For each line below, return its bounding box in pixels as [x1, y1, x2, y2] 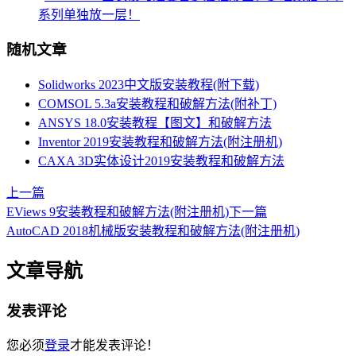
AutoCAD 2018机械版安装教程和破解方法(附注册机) [6, 223, 300, 238]
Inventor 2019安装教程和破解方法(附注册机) [38, 134, 282, 149]
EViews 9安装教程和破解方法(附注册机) [6, 204, 229, 219]
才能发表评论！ [70, 339, 159, 353]
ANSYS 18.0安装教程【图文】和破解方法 [38, 115, 272, 130]
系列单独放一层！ [38, 7, 140, 21]
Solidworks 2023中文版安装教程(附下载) [38, 77, 259, 91]
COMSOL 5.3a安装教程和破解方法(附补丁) [38, 96, 277, 110]
